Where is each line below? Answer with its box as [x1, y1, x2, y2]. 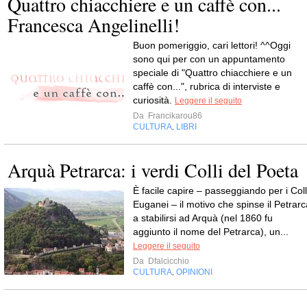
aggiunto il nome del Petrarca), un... [133, 226, 288, 237]
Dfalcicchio [146, 256, 189, 266]
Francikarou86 [146, 111, 202, 121]
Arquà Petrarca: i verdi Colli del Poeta [8, 157, 298, 183]
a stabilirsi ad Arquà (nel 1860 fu [133, 212, 273, 223]
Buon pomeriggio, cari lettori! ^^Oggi [133, 40, 291, 51]
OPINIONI [176, 267, 212, 277]
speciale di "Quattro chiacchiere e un [133, 67, 292, 78]
